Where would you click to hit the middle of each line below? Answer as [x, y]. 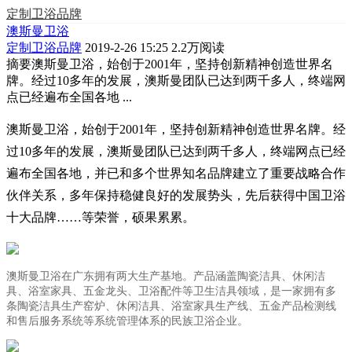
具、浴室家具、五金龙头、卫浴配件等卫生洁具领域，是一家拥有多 [171, 291]
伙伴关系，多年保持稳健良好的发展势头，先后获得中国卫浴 [176, 195]
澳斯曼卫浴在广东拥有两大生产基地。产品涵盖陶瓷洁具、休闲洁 [166, 276]
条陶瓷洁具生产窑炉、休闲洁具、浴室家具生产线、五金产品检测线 [171, 306]
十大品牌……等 [50, 217]
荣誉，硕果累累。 [145, 217]
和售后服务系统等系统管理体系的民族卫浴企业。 [127, 321]
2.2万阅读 [196, 48]
